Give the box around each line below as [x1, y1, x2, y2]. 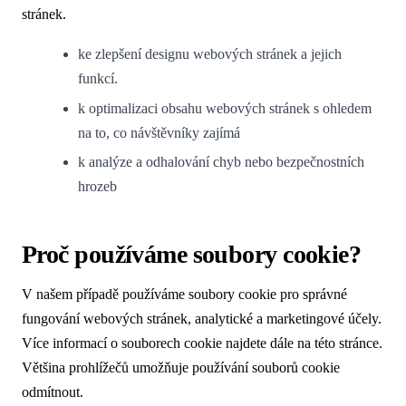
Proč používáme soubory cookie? [22, 240, 362, 269]
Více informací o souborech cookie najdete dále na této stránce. [22, 335, 382, 352]
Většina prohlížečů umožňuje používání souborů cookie [22, 360, 340, 376]
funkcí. [78, 71, 119, 87]
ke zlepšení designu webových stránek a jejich [78, 46, 343, 63]
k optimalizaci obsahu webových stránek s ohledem [78, 100, 372, 116]
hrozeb [78, 179, 118, 195]
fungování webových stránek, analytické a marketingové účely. [22, 311, 382, 327]
